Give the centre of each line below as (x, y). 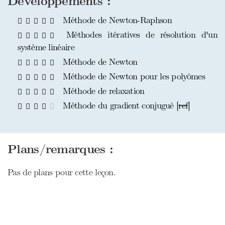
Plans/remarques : (61, 150)
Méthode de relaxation (102, 91)
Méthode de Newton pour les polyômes (133, 77)
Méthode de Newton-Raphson (116, 20)
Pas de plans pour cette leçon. (62, 173)
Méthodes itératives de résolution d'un (139, 35)
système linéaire (46, 47)
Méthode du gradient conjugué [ (120, 106)
